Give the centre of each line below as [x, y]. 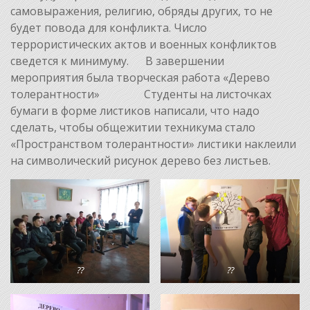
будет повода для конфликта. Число [109, 27]
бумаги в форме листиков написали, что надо [135, 110]
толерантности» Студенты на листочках [141, 94]
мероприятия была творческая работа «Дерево [140, 77]
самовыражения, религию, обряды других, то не [142, 11]
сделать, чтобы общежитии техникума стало [133, 127]
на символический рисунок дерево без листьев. [140, 160]
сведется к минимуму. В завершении [117, 61]
